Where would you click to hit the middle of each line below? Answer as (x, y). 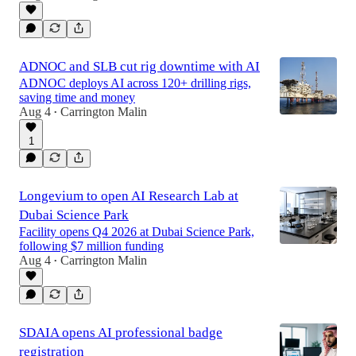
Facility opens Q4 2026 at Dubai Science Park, (137, 232)
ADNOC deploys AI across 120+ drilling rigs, (135, 83)
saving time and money (77, 97)
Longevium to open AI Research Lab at (129, 196)
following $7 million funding (91, 246)
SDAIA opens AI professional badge (121, 333)
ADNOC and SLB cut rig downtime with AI (139, 66)
